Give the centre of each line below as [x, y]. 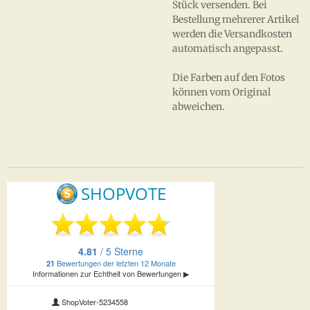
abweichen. [199, 107]
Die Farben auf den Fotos [229, 77]
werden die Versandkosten [232, 34]
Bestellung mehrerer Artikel [236, 19]
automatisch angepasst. [228, 48]
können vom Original [221, 92]
